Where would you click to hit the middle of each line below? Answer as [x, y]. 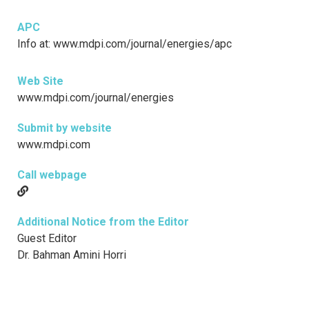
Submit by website [64, 128]
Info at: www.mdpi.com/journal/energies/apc [124, 44]
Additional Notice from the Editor [103, 222]
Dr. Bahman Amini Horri [72, 255]
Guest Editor [47, 239]
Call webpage [52, 175]
